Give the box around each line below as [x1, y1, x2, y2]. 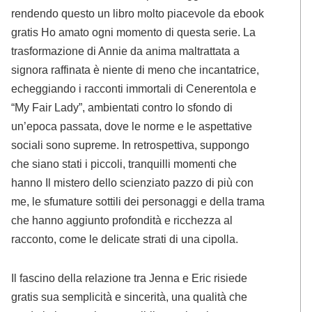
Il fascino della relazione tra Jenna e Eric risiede [11, 271, 248, 284]
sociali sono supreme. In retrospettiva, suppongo [11, 138, 250, 151]
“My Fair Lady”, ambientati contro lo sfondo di [11, 100, 233, 114]
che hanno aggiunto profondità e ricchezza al [11, 213, 233, 226]
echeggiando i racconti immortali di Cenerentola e [11, 81, 257, 95]
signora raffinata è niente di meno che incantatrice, [11, 63, 260, 76]
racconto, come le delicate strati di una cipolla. [11, 232, 239, 245]
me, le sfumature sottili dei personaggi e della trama [11, 194, 265, 208]
